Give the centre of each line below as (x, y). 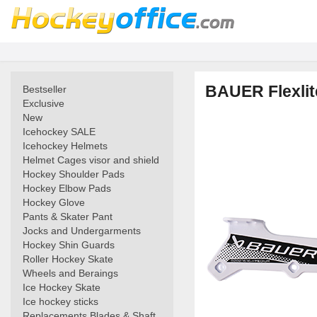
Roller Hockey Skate (68, 259)
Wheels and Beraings (70, 273)
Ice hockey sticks (60, 301)
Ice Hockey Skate (62, 287)
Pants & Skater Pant (68, 217)
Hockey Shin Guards (69, 245)
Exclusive (44, 103)
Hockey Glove (54, 202)
